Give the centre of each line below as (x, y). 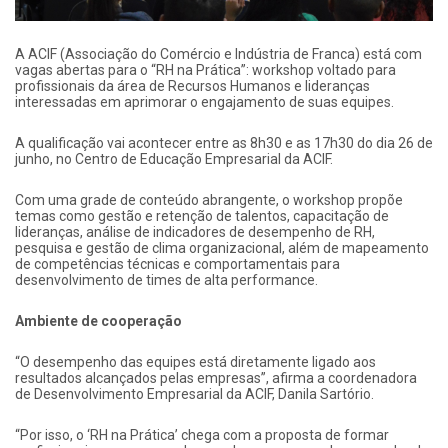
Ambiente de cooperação (98, 321)
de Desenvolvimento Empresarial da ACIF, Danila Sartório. (194, 394)
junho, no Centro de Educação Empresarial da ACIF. (174, 159)
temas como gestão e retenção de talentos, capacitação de (202, 216)
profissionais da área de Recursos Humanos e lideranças (192, 86)
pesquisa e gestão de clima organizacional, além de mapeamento (222, 248)
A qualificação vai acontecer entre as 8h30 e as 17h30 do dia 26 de (224, 143)
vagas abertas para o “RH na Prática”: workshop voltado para (205, 70)
